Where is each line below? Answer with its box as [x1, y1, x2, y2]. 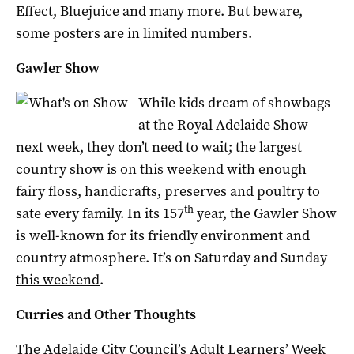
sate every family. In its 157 [16, 203, 184, 223]
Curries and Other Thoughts [16, 304, 196, 324]
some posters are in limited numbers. [16, 23, 252, 43]
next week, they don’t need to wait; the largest [16, 137, 302, 156]
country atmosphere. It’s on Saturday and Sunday [16, 247, 327, 267]
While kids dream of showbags [137, 92, 330, 112]
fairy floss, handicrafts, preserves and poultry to [16, 181, 320, 201]
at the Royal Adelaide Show [137, 115, 308, 134]
